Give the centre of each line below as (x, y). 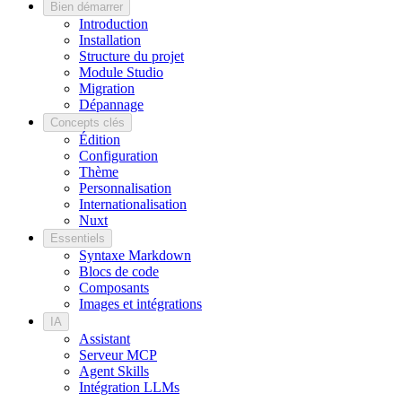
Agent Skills (114, 371)
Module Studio (121, 72)
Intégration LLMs (129, 387)
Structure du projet (131, 56)
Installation (110, 39)
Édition (100, 139)
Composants (114, 287)
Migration (107, 88)
